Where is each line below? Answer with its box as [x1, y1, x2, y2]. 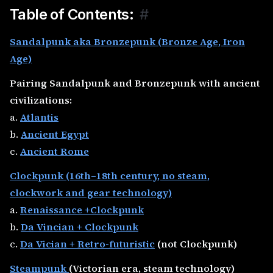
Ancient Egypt [21, 127, 89, 141]
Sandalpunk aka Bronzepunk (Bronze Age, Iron [10, 35, 245, 48]
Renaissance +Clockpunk [20, 203, 144, 216]
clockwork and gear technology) [10, 186, 172, 199]
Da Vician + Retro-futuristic [20, 237, 155, 250]
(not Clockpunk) [155, 237, 237, 250]
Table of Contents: [10, 5, 134, 23]
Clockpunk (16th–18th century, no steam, [10, 169, 210, 182]
